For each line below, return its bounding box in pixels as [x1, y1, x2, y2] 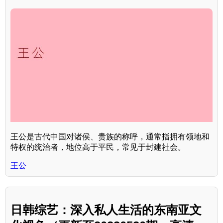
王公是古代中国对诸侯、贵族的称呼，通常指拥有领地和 [10, 132, 210, 141]
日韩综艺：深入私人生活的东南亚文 [10, 203, 202, 217]
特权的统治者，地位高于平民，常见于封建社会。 [10, 143, 186, 152]
